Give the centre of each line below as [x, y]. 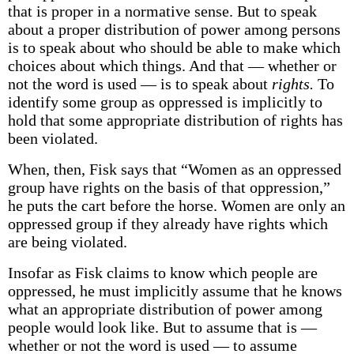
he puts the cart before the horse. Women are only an [176, 205]
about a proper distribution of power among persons [174, 29]
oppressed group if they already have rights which [168, 224]
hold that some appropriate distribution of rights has [175, 120]
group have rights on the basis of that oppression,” [169, 187]
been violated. [53, 138]
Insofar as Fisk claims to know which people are [162, 273]
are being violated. [67, 242]
